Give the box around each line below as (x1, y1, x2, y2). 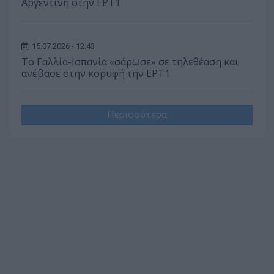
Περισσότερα (107, 109, 167, 121)
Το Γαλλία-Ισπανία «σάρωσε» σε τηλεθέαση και (21, 55, 239, 69)
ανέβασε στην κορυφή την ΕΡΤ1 (21, 67, 170, 81)
